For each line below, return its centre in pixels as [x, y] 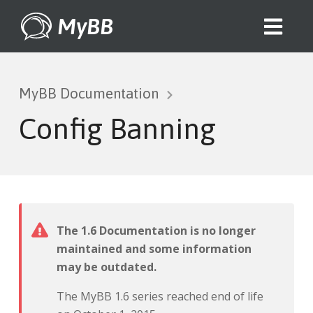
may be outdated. [106, 267]
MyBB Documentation [88, 93]
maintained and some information [154, 249]
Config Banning [117, 129]
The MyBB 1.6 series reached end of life [160, 296]
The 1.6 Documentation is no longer [156, 231]
